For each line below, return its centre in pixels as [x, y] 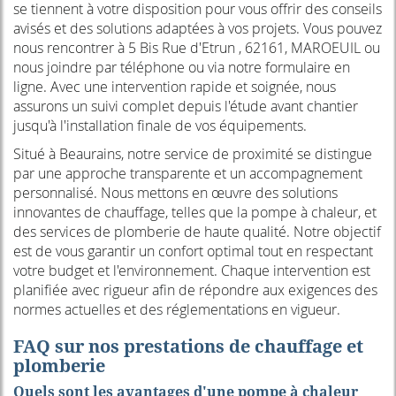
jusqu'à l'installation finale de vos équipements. [160, 126]
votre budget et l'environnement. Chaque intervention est [192, 271]
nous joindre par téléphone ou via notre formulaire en [182, 68]
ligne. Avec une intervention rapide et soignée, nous [175, 87]
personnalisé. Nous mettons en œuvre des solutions [175, 193]
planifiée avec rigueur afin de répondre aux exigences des [195, 290]
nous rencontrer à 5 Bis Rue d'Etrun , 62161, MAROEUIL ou [197, 48]
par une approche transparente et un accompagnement [188, 174]
